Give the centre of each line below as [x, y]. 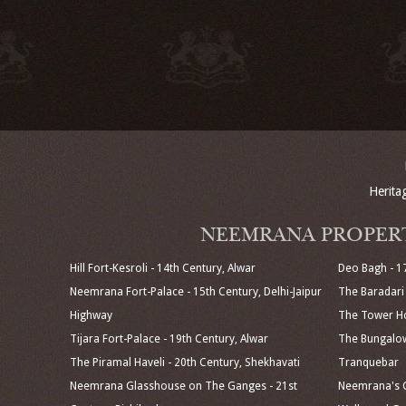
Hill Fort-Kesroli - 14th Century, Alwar [162, 268]
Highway [91, 315]
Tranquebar [368, 362]
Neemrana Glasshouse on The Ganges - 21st [183, 386]
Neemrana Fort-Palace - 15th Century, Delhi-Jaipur [195, 292]
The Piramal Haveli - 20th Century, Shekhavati [184, 362]
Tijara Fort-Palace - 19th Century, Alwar [169, 339]
